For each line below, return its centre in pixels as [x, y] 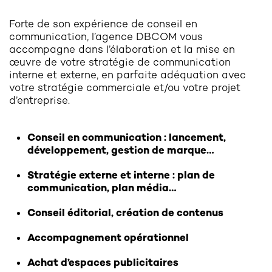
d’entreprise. [39, 100]
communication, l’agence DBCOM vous [106, 36]
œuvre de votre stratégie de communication [120, 62]
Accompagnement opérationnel [108, 237]
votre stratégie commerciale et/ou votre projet [125, 87]
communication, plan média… [102, 188]
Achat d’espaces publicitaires [103, 262]
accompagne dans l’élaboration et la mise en [122, 49]
